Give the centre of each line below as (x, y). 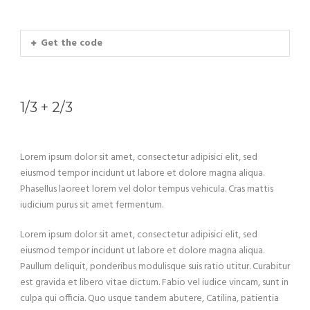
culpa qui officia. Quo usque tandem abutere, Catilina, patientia (149, 299)
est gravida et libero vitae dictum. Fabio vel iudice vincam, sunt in (154, 283)
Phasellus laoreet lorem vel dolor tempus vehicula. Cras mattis (147, 190)
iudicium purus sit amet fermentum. (92, 206)
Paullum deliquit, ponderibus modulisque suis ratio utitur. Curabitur (155, 267)
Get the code (72, 44)
